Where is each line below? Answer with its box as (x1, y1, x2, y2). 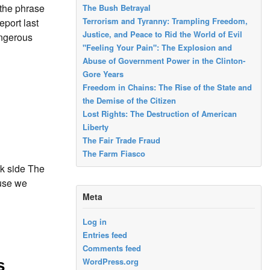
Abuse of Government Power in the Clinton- (83, 54, 246, 66)
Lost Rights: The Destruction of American (83, 107, 237, 119)
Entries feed (83, 229, 128, 240)
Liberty (83, 121, 109, 133)
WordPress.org (83, 256, 139, 267)
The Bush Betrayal (83, 1, 151, 13)
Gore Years (83, 67, 124, 80)
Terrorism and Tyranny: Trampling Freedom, (83, 14, 248, 27)
